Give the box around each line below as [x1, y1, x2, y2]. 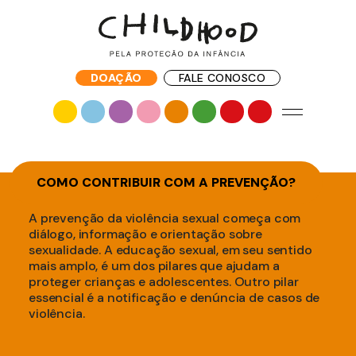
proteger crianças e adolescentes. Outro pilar [29, 273, 299, 290]
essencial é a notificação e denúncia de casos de [29, 289, 320, 306]
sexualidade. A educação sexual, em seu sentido [29, 242, 312, 258]
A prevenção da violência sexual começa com [29, 210, 301, 226]
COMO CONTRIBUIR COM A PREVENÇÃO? [37, 174, 296, 191]
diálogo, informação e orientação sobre [29, 226, 262, 242]
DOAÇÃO [90, 71, 142, 85]
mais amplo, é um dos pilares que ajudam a [29, 257, 280, 274]
